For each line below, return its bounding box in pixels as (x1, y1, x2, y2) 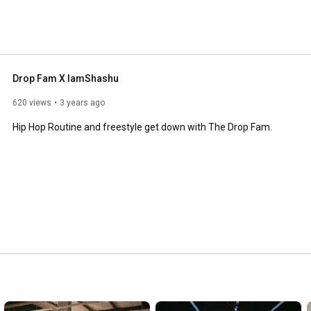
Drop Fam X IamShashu (12, 72, 119, 84)
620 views (12, 97, 51, 108)
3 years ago (60, 97, 105, 108)
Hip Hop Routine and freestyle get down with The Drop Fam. (12, 121, 272, 133)
